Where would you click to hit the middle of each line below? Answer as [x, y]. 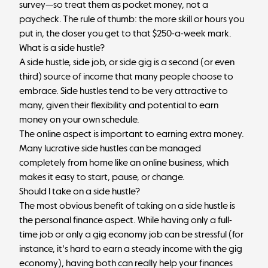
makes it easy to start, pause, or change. [102, 177]
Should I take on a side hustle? [80, 191]
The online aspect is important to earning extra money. [132, 134]
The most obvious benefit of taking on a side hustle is [127, 205]
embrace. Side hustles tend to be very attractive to [124, 91]
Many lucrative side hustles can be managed [110, 148]
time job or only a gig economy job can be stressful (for [131, 234]
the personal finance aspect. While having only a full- [126, 220]
